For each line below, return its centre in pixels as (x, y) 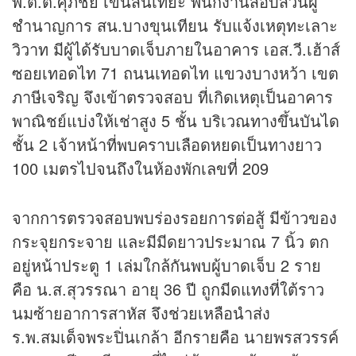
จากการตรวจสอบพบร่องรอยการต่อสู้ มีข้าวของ (174, 218)
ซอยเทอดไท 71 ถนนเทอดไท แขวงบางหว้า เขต (175, 73)
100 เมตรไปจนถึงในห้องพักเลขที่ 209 (140, 168)
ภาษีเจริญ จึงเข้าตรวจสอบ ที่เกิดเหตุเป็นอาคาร (172, 97)
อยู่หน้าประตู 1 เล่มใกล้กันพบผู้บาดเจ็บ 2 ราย (166, 265)
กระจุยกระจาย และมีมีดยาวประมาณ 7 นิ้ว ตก (170, 242)
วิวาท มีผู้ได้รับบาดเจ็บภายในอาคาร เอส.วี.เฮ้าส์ (176, 49)
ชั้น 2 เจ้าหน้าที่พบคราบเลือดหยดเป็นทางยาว (167, 145)
